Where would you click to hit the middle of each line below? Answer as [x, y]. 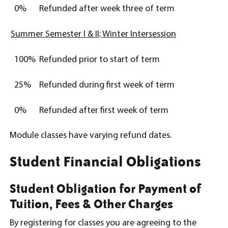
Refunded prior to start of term [99, 60]
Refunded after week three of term [107, 9]
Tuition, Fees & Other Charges [91, 204]
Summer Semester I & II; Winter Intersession [93, 34]
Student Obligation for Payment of [105, 188]
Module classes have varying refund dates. [91, 136]
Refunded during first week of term [107, 85]
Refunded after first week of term [104, 111]
